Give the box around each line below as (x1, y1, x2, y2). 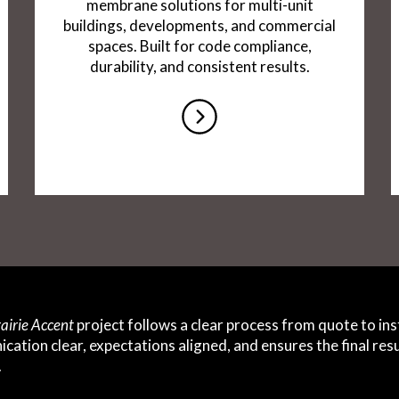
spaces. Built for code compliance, (87, 37, 312, 56)
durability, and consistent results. (89, 57, 310, 77)
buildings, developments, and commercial (63, 16, 336, 36)
